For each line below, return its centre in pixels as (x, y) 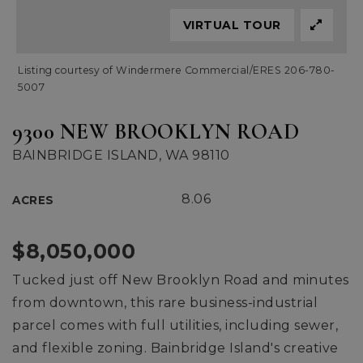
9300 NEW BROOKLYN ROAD (156, 132)
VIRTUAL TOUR (232, 25)
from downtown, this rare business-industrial (165, 303)
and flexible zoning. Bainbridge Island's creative (175, 348)
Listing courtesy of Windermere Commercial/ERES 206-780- (177, 70)
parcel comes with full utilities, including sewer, (175, 325)
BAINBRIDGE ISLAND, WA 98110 (121, 155)
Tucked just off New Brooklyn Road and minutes (181, 280)
